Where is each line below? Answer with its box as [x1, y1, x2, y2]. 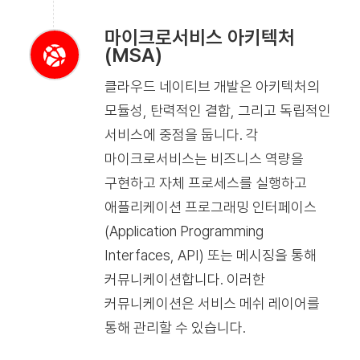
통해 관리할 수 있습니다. [104, 319, 246, 337]
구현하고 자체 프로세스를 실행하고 [104, 174, 307, 192]
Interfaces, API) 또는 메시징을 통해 [104, 247, 317, 264]
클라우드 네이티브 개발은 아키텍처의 [104, 78, 320, 96]
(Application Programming [104, 223, 264, 240]
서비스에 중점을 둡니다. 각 [104, 126, 259, 144]
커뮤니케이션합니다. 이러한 [104, 271, 265, 288]
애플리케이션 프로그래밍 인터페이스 [104, 198, 317, 216]
